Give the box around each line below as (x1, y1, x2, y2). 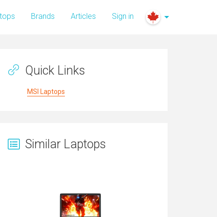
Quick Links (22, 63, 85, 77)
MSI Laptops (27, 88, 65, 95)
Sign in (112, 12, 134, 21)
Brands (31, 12, 55, 21)
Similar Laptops (22, 137, 106, 151)
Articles (71, 12, 96, 21)
